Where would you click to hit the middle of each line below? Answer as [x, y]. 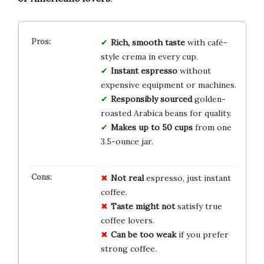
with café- [206, 42]
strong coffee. [128, 248]
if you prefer [202, 234]
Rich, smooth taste [148, 42]
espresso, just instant [187, 178]
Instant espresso [144, 70]
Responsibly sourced [151, 99]
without [194, 70]
